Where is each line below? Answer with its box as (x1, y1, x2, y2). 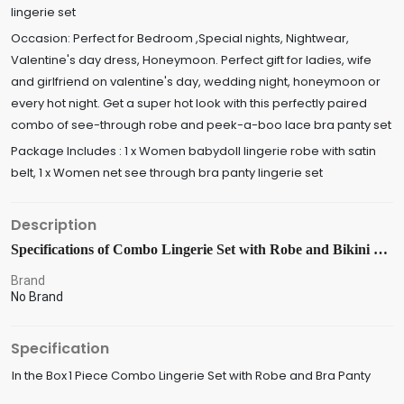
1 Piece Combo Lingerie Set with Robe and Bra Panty (69, 367, 371, 384)
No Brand (11, 289, 63, 304)
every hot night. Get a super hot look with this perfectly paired (11, 95, 367, 112)
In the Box (12, 367, 67, 384)
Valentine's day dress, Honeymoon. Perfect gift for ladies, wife (11, 51, 372, 69)
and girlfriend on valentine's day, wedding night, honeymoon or (11, 73, 381, 90)
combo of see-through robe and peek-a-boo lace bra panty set (11, 116, 391, 133)
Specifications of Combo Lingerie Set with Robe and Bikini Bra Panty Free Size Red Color (373, 242, 388, 257)
